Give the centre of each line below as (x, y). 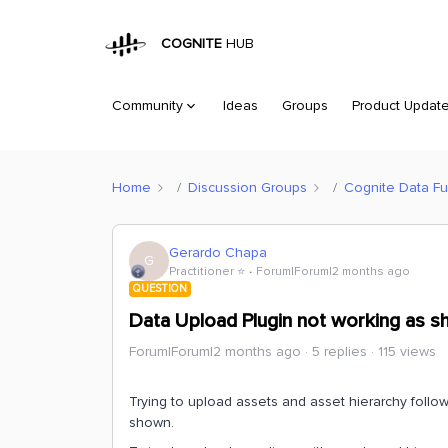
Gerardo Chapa (218, 252)
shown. (151, 422)
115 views (407, 351)
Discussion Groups (247, 187)
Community (147, 105)
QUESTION (160, 288)
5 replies (339, 351)
